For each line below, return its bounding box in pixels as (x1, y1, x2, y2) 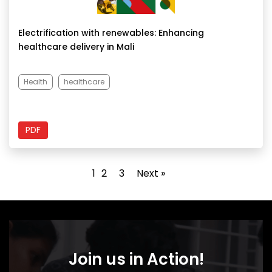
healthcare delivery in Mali (18, 41, 134, 53)
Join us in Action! (68, 248, 204, 270)
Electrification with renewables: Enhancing (18, 27, 204, 39)
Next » (136, 166, 165, 181)
